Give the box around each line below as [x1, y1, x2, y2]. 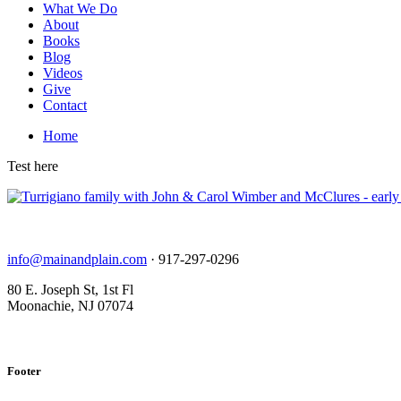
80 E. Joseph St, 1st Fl [7, 282, 133, 297]
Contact [43, 98, 87, 113]
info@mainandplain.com [7, 252, 147, 267]
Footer [7, 364, 41, 379]
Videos [43, 65, 82, 81]
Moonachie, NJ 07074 [7, 298, 133, 313]
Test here [7, 158, 58, 174]
